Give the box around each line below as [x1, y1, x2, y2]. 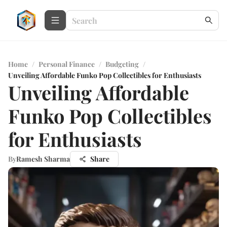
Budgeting [105, 59, 139, 69]
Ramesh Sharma [16, 154, 70, 164]
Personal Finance [39, 59, 95, 69]
